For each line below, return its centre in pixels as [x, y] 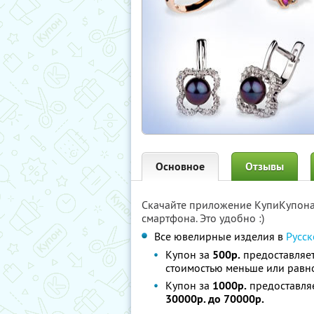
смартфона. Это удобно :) [203, 218]
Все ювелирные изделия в [220, 236]
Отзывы [265, 166]
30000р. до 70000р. [215, 299]
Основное [180, 166]
